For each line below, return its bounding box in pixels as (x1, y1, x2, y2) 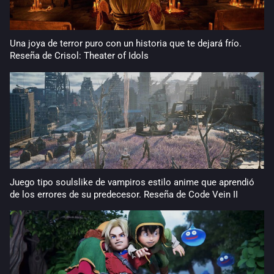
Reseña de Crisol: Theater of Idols (10, 50, 149, 62)
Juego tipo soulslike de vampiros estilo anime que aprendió (10, 176, 254, 188)
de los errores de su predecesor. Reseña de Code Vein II (10, 188, 238, 200)
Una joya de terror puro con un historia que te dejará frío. (10, 38, 242, 50)
